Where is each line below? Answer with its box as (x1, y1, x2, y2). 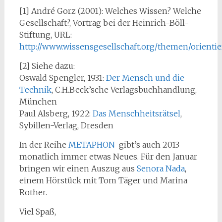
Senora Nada (136, 164, 185, 173)
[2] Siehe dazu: (19, 61, 75, 71)
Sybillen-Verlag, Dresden (19, 120, 113, 130)
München (19, 97, 57, 107)
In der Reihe (19, 140, 68, 150)
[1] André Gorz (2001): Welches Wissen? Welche (19, 6, 201, 16)
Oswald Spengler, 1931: (19, 73, 106, 83)
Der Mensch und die (106, 73, 184, 83)
